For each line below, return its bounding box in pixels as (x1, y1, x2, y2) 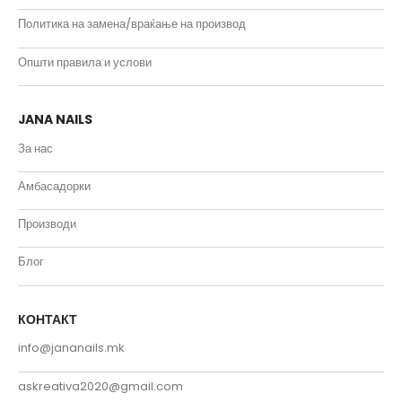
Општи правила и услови (18, 53, 152, 71)
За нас (18, 139, 53, 157)
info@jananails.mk (18, 339, 125, 357)
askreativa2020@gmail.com (18, 377, 183, 395)
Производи (18, 215, 76, 233)
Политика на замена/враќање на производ (18, 15, 246, 33)
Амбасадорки (18, 177, 91, 195)
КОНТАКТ (18, 310, 77, 328)
